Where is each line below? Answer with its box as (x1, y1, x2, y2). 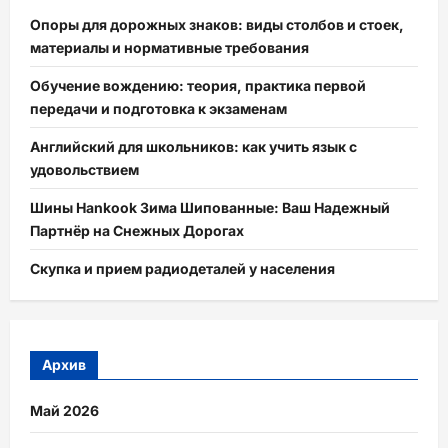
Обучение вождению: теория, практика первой (30, 76, 366, 94)
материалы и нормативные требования (30, 38, 309, 56)
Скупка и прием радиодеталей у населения (30, 259, 335, 277)
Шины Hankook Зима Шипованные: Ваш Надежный (30, 198, 390, 216)
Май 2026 (30, 402, 99, 420)
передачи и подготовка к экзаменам (30, 99, 287, 117)
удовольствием (30, 160, 139, 178)
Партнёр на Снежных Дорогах (30, 221, 244, 239)
